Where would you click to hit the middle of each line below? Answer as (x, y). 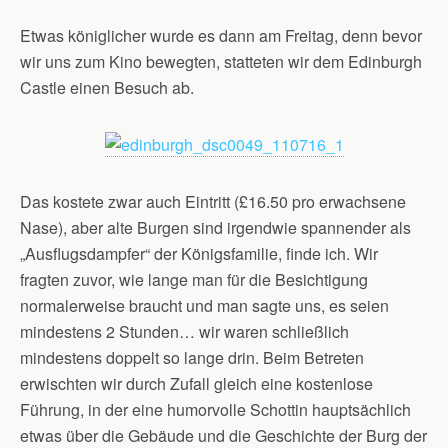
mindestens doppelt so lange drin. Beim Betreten (192, 357)
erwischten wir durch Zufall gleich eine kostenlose (196, 383)
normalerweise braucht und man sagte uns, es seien (204, 305)
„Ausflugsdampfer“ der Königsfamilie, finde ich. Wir (199, 253)
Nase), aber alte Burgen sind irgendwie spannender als (215, 227)
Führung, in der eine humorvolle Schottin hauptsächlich (215, 409)
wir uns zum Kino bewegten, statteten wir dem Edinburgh (221, 61)
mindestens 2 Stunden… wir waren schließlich (184, 331)
